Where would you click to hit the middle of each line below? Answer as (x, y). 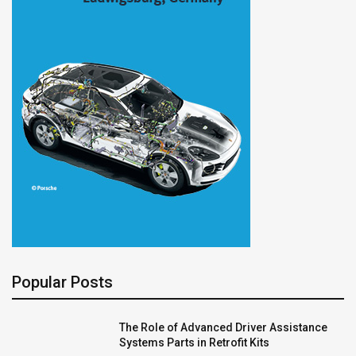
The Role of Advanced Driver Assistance (223, 327)
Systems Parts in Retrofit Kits (194, 342)
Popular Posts (62, 282)
